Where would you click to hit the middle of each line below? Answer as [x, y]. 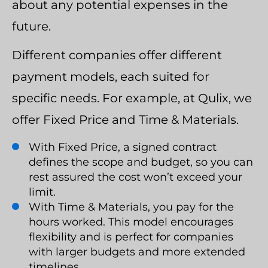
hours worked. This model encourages [131, 222]
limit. [42, 192]
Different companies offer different [117, 55]
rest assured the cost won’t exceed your [135, 177]
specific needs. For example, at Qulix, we [132, 98]
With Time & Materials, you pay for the [131, 207]
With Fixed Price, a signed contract [123, 147]
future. [31, 26]
